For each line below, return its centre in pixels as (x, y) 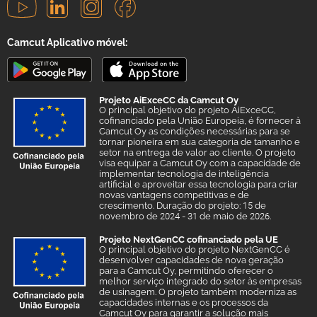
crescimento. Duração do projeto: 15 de (183, 206)
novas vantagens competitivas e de (174, 195)
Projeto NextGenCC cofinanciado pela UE (189, 240)
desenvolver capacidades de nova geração (191, 260)
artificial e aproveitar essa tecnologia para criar (198, 185)
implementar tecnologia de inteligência (184, 174)
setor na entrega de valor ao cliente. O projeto (197, 153)
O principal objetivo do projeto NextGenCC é (195, 250)
